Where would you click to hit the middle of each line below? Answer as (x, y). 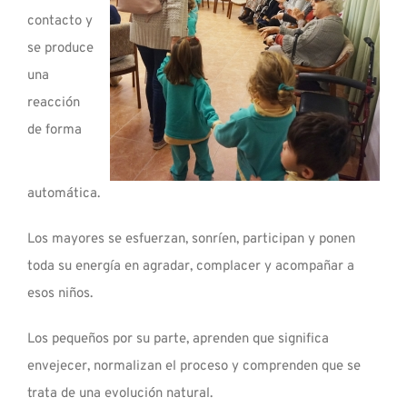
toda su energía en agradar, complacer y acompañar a (191, 267)
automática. (64, 194)
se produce (60, 49)
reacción (54, 104)
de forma (55, 131)
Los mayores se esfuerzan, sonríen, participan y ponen (191, 240)
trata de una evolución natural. (120, 394)
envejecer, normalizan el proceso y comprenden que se (194, 367)
